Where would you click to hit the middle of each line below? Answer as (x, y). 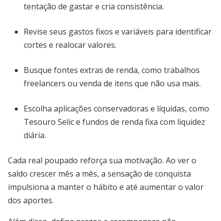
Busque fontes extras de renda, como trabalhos (112, 70)
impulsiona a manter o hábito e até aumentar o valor (106, 187)
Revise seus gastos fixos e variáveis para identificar (118, 32)
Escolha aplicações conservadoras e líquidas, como (116, 109)
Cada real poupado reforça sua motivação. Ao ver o (102, 160)
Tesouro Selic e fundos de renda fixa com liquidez (114, 122)
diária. (35, 135)
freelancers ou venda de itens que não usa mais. (112, 83)
